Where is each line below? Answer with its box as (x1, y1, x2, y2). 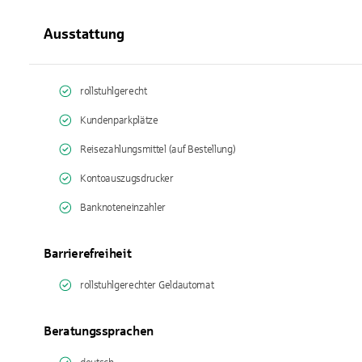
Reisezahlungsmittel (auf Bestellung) (80, 144, 236, 155)
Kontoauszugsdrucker (80, 173, 174, 184)
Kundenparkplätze (80, 115, 158, 126)
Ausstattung (44, 26, 124, 42)
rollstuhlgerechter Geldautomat (80, 280, 214, 291)
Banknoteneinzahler (80, 202, 166, 213)
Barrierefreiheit (44, 246, 132, 260)
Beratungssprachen (44, 324, 154, 338)
